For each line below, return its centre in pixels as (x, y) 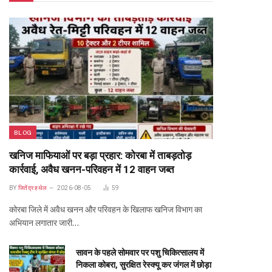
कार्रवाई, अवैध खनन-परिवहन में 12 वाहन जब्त (92, 169)
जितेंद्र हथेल (32, 188)
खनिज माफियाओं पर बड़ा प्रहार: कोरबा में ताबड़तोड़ (100, 155)
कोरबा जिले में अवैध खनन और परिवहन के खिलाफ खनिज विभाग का (106, 209)
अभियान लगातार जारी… (44, 223)
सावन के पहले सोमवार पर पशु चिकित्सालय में (140, 253)
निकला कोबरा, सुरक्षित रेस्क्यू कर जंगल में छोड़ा (144, 265)
